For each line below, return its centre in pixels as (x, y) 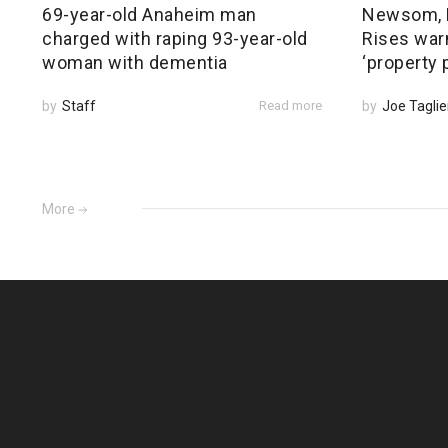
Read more (290, 106)
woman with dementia (135, 63)
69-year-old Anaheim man (149, 15)
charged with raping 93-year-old (175, 39)
